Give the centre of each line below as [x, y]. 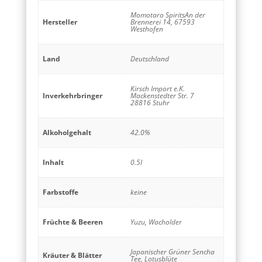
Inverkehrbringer [72, 96]
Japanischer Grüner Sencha [173, 252]
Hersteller [60, 22]
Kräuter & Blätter [72, 256]
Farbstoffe [60, 192]
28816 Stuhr [150, 103]
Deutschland [150, 59]
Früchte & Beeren [73, 222]
